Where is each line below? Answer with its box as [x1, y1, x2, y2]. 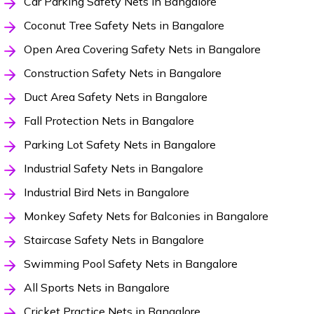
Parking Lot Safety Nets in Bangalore [23, 137, 216, 152]
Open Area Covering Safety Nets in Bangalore [23, 42, 261, 57]
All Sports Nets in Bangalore [23, 280, 170, 295]
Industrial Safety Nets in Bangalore [23, 161, 203, 176]
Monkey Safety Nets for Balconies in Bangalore [23, 209, 268, 224]
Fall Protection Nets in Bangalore [23, 114, 194, 128]
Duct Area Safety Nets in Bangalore [23, 90, 207, 104]
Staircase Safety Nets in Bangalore [23, 233, 204, 247]
